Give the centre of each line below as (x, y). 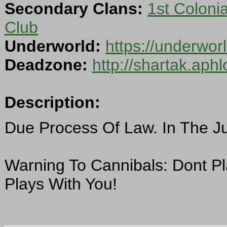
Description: (52, 103)
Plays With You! (61, 184)
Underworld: (53, 46)
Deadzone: (46, 65)
